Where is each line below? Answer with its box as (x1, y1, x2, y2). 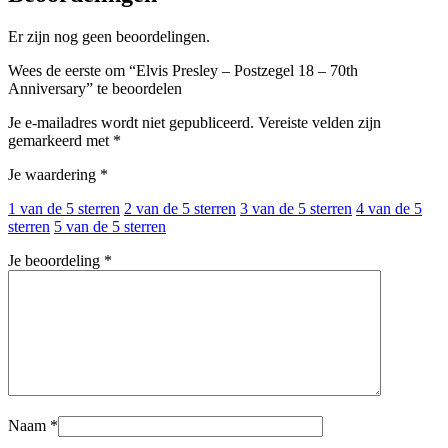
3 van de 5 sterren (240, 200, 352, 218)
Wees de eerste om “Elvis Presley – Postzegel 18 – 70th (8, 62, 358, 80)
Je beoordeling (8, 252, 104, 270)
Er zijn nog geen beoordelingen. (8, 28, 210, 46)
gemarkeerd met (8, 132, 113, 150)
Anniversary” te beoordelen (8, 80, 182, 98)
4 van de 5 (356, 200, 422, 218)
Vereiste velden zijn (258, 114, 381, 132)
